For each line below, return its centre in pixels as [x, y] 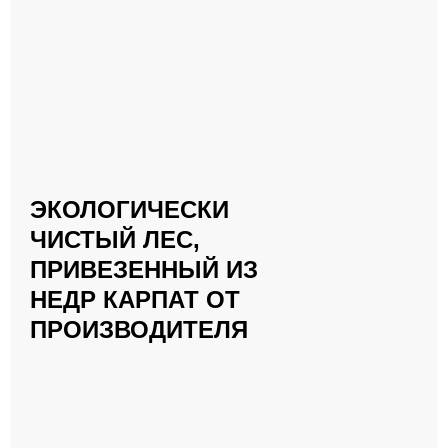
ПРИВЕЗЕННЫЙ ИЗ [144, 269]
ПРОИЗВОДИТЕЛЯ [139, 329]
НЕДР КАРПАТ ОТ [135, 299]
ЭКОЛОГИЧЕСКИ [129, 209]
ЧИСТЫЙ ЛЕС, [115, 239]
